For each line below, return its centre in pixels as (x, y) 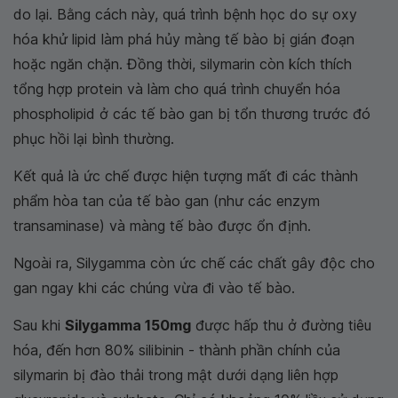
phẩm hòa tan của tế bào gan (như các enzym (167, 201)
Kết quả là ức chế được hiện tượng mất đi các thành (186, 176)
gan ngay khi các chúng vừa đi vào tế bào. (154, 288)
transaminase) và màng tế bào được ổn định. (162, 226)
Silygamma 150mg (128, 325)
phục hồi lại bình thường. (94, 139)
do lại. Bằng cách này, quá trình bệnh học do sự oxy (185, 14)
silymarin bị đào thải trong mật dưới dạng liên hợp (176, 375)
